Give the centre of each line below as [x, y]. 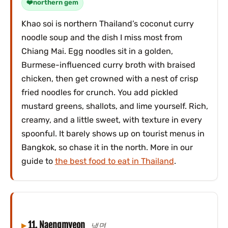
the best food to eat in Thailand [114, 161]
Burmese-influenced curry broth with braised [108, 65]
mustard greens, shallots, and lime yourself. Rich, [115, 106]
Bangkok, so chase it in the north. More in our [107, 147]
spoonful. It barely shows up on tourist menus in [113, 133]
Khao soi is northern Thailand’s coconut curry [107, 23]
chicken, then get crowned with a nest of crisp [110, 78]
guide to [38, 161]
